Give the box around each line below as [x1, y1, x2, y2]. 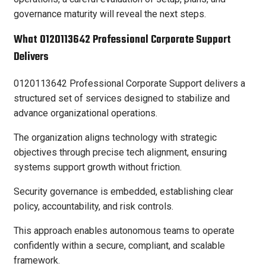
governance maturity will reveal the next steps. [14, 8, 206, 20]
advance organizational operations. [14, 107, 157, 119]
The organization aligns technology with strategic [14, 131, 217, 143]
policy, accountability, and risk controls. [14, 200, 173, 212]
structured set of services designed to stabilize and [14, 92, 230, 104]
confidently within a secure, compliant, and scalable [14, 239, 225, 251]
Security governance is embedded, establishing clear [14, 185, 233, 197]
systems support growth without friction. [14, 161, 182, 173]
